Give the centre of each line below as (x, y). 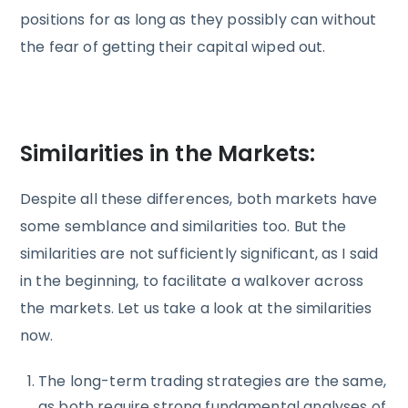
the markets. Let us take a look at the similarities (196, 309)
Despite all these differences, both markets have (199, 199)
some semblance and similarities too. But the (184, 227)
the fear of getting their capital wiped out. (173, 46)
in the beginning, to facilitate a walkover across (192, 281)
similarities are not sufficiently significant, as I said (199, 254)
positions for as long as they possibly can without (199, 19)
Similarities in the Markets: (168, 154)
